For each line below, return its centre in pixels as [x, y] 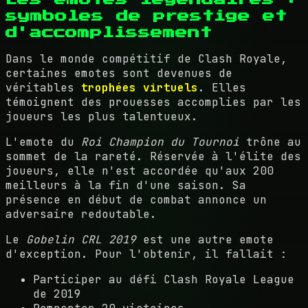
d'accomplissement [109, 32]
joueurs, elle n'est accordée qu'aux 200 [140, 170]
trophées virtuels [140, 87]
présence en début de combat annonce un [136, 199]
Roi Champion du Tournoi [160, 142]
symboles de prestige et [146, 15]
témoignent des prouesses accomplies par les [153, 102]
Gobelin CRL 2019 [81, 239]
